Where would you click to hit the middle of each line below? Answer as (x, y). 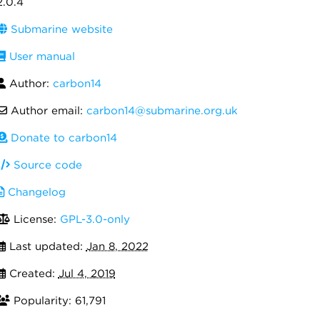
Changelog (35, 192)
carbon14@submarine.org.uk (162, 111)
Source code (46, 165)
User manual (40, 56)
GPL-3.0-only (95, 219)
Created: (32, 274)
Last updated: (46, 246)
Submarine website (60, 29)
